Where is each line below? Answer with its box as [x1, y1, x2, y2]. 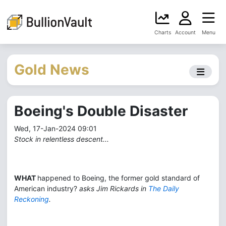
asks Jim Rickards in [79, 184, 148, 193]
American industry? [14, 184, 79, 193]
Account [175, 29, 196, 36]
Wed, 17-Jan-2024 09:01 [14, 124, 97, 133]
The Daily [148, 184, 179, 193]
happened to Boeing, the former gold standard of [37, 174, 200, 182]
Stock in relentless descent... [14, 135, 109, 143]
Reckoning [14, 195, 49, 203]
